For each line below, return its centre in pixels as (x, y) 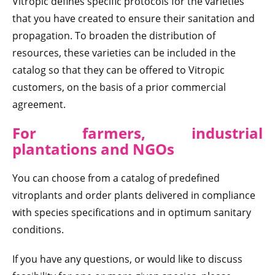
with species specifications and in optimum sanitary (132, 213)
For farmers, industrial (137, 133)
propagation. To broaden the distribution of (114, 36)
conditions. (38, 230)
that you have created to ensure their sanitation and (134, 19)
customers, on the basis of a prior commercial (119, 87)
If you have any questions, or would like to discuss (127, 259)
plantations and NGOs (93, 149)
